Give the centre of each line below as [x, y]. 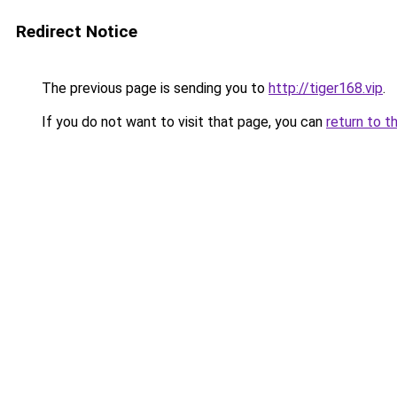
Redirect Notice [77, 31]
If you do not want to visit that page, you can [182, 122]
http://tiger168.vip [326, 88]
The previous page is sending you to [153, 88]
